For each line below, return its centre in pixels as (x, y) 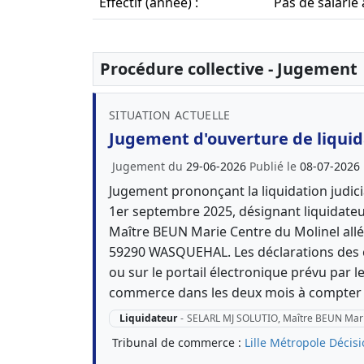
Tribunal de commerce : (178, 343)
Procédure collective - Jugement (229, 69)
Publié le (275, 166)
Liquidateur (148, 318)
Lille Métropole (285, 343)
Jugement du (149, 166)
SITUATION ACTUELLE (170, 115)
